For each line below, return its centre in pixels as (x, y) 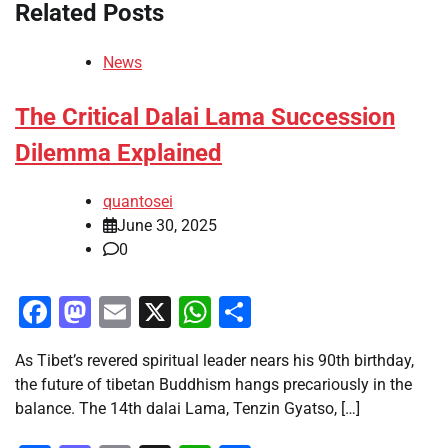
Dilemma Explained (118, 152)
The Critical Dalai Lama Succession (205, 116)
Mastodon (163, 312)
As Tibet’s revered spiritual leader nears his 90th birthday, (214, 361)
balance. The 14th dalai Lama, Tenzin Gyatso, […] (187, 409)
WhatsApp (284, 312)
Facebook (120, 312)
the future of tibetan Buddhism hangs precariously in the (213, 385)
